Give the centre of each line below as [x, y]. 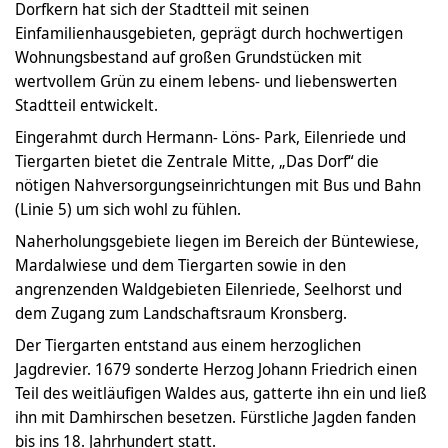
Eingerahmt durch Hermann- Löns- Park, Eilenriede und [210, 137]
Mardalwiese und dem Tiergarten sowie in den [180, 265]
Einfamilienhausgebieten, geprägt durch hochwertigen [209, 33]
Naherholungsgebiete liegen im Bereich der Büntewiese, [217, 241]
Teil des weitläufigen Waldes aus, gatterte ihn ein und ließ [221, 393]
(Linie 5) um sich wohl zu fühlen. [128, 209]
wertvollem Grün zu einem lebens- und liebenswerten [206, 81]
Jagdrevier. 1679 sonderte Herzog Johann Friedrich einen [216, 369]
